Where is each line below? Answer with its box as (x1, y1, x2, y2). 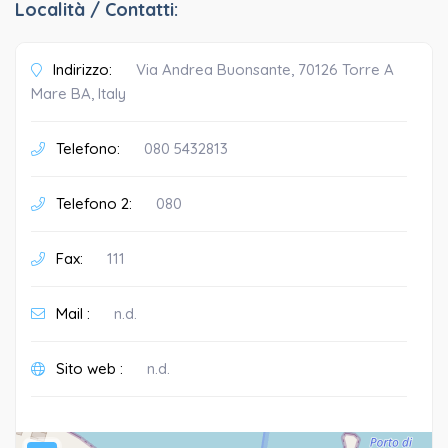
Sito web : (52, 358, 123, 378)
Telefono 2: (52, 193, 132, 213)
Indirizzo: (49, 59, 112, 79)
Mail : (52, 303, 90, 323)
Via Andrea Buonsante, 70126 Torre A (136, 59, 394, 79)
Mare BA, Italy (31, 83, 126, 103)
